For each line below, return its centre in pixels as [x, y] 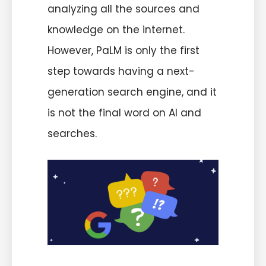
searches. [72, 134]
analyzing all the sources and [123, 9]
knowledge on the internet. [116, 30]
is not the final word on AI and [124, 113]
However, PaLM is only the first [123, 51]
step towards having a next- [121, 72]
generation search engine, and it [132, 92]
